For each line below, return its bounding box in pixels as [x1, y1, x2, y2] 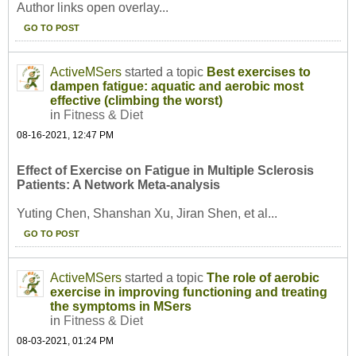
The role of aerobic [207, 271, 319, 285]
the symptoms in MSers [50, 300, 192, 314]
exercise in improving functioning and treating [50, 285, 327, 300]
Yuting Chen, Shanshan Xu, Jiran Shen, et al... [17, 207, 277, 221]
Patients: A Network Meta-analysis [17, 178, 220, 192]
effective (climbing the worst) [50, 94, 222, 108]
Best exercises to [207, 65, 311, 79]
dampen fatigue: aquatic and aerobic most [50, 79, 304, 94]
